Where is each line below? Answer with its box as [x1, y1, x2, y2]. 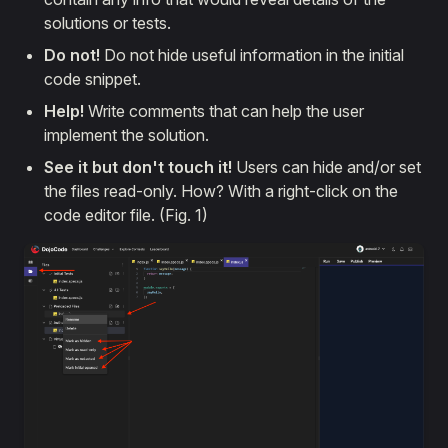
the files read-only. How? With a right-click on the [44, 181, 398, 201]
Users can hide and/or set [232, 157, 421, 177]
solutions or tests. [44, 13, 171, 33]
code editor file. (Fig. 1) [44, 205, 208, 225]
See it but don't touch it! [44, 157, 232, 177]
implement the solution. [44, 125, 209, 145]
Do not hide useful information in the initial [100, 45, 404, 65]
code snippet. [44, 69, 141, 89]
